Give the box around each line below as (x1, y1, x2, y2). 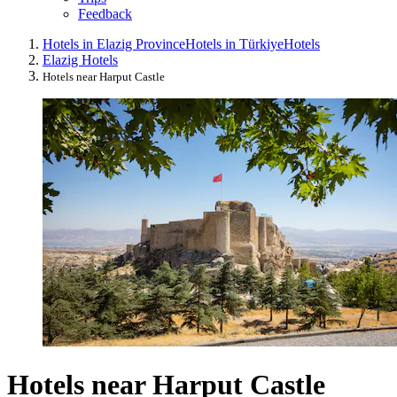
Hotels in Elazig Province (43, 35, 185, 51)
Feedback (78, 5, 132, 21)
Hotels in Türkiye (185, 35, 284, 51)
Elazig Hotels (43, 51, 118, 67)
